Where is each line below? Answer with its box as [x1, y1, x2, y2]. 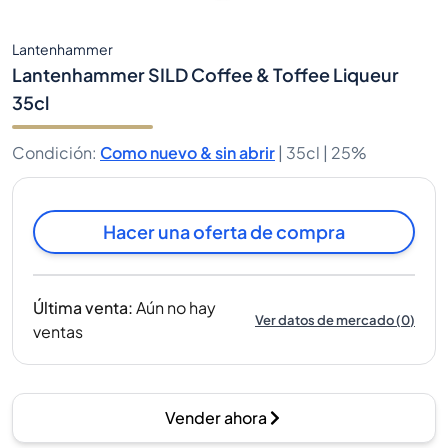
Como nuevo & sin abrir [100, 142, 275, 163]
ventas [33, 321, 83, 342]
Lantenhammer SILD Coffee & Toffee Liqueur [12, 63, 399, 86]
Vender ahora [165, 407, 267, 428]
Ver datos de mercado [255, 311, 394, 328]
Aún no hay [136, 297, 216, 318]
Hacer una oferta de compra [103, 220, 345, 243]
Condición [12, 142, 92, 163]
